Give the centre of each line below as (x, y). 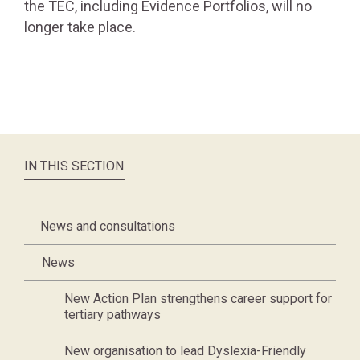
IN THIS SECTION (74, 166)
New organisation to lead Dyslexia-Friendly (185, 351)
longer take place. (80, 27)
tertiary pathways (112, 315)
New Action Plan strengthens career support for (198, 299)
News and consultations (108, 226)
